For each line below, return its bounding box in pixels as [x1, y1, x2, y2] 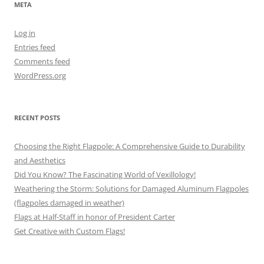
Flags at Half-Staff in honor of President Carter [14, 211, 175, 222]
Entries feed [14, 41, 55, 52]
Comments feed [14, 55, 70, 67]
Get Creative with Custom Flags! [14, 225, 125, 236]
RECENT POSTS [14, 113, 60, 122]
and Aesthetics [14, 154, 65, 166]
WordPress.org [14, 70, 66, 81]
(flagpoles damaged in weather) [14, 197, 124, 208]
